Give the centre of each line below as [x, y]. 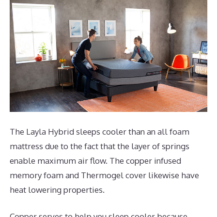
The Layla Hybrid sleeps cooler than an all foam [100, 131]
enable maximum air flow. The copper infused [95, 160]
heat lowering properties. [57, 189]
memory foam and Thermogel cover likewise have [104, 175]
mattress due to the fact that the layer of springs [100, 146]
